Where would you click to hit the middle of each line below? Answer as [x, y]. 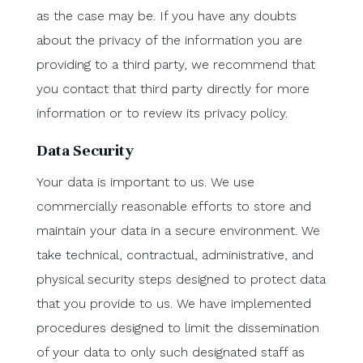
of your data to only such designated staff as [170, 352]
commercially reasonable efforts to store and [173, 206]
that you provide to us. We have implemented [173, 303]
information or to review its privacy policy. [162, 113]
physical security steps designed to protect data [181, 279]
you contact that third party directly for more [173, 88]
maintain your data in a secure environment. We [178, 230]
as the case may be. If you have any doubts [166, 15]
